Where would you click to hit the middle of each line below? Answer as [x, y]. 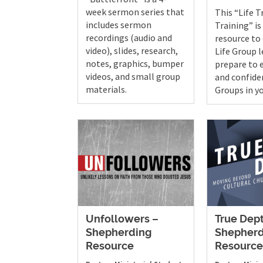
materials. [106, 89]
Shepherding [119, 233]
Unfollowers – [122, 220]
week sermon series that [135, 11]
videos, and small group [133, 76]
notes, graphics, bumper [135, 63]
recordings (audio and [129, 37]
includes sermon [119, 24]
